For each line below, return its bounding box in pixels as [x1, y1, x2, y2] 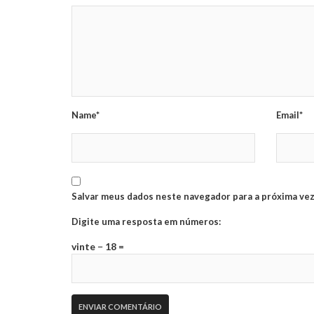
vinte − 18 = [71, 240, 124, 253]
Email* [276, 109, 303, 121]
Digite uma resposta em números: [71, 216, 221, 228]
